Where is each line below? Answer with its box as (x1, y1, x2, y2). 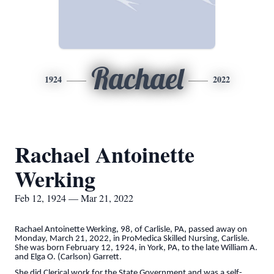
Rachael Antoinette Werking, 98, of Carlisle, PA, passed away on (15, 225, 247, 234)
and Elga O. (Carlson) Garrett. (15, 253, 122, 262)
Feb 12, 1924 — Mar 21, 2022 (15, 191, 133, 204)
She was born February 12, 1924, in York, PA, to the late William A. (15, 243, 257, 253)
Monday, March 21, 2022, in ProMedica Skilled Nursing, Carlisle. (15, 234, 250, 243)
